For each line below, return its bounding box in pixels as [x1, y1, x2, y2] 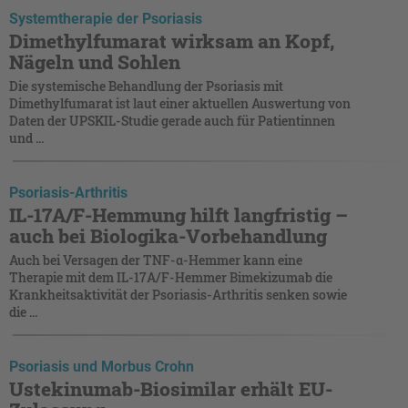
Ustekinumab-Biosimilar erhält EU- [9, 375, 332, 402]
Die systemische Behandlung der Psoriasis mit [9, 76, 283, 95]
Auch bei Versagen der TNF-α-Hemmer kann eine [9, 250, 302, 269]
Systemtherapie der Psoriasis [9, 9, 202, 27]
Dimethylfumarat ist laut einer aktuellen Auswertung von [9, 94, 351, 112]
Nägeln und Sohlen [9, 48, 180, 75]
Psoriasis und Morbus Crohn [9, 357, 194, 375]
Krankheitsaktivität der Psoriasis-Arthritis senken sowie [9, 285, 347, 303]
